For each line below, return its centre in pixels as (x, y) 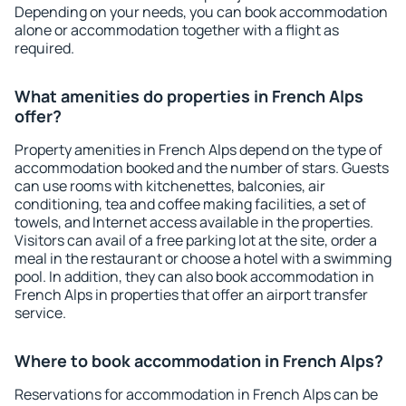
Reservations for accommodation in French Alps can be (196, 394)
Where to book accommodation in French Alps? (199, 361)
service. (40, 313)
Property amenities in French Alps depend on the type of (198, 150)
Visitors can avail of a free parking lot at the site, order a (196, 240)
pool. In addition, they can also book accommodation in (194, 276)
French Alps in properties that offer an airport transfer (191, 295)
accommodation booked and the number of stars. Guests (202, 168)
